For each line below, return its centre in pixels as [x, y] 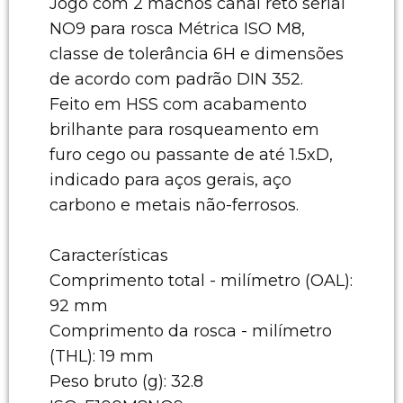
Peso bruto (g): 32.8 [126, 381]
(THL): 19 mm [102, 356]
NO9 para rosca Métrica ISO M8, [177, 28]
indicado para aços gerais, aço [170, 179]
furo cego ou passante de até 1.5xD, [191, 154]
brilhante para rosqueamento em [184, 129]
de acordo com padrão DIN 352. [176, 79]
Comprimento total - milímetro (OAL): [201, 280]
